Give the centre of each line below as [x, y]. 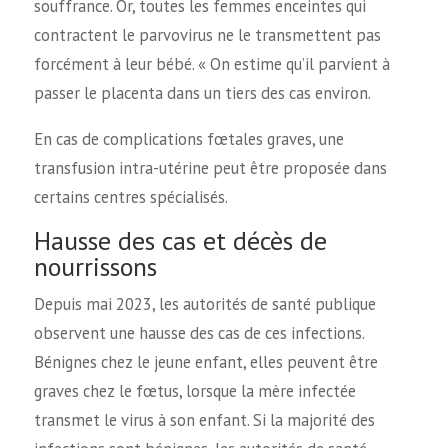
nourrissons [95, 267]
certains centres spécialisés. [130, 196]
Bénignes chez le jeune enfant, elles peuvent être [205, 362]
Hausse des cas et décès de [180, 241]
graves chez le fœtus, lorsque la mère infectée [194, 391]
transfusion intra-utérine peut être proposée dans [210, 167]
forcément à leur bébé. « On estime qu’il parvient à [211, 64]
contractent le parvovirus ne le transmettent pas [207, 35]
